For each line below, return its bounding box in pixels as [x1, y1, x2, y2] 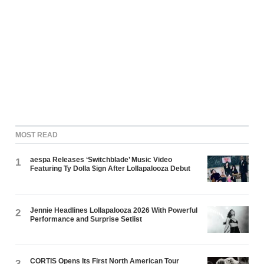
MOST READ [15, 130, 58, 139]
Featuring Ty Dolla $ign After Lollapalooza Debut [30, 164, 191, 173]
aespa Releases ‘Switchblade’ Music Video [30, 155, 173, 164]
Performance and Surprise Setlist [30, 214, 143, 223]
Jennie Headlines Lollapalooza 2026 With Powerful [30, 206, 198, 214]
